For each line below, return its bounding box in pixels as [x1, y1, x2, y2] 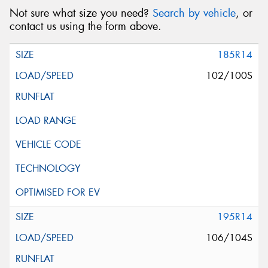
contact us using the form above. [10, 19, 162, 33]
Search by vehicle [153, 5, 236, 20]
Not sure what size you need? [10, 5, 153, 20]
